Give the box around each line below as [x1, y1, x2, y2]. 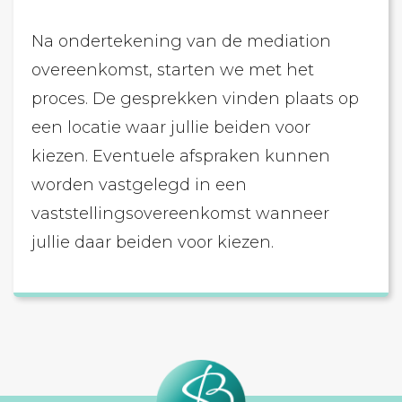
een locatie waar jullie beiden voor [31, 118, 310, 137]
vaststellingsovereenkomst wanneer [31, 204, 329, 223]
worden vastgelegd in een [31, 175, 247, 195]
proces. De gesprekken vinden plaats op [31, 89, 359, 109]
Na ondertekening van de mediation [31, 31, 331, 51]
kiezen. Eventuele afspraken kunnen [31, 146, 330, 166]
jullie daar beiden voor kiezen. [31, 232, 274, 252]
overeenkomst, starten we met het [31, 60, 314, 80]
